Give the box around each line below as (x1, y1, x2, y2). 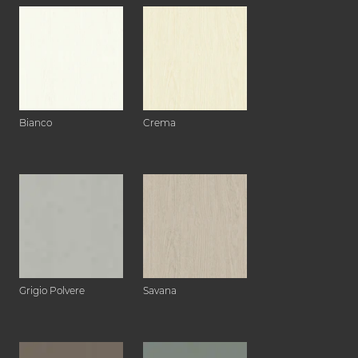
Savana (143, 284, 177, 297)
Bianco (19, 117, 52, 129)
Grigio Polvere (19, 284, 85, 297)
